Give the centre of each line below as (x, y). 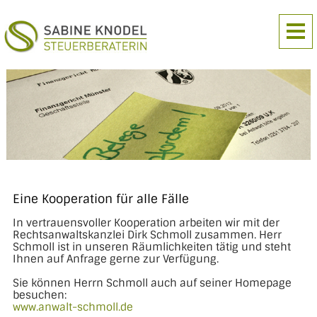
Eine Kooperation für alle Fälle (100, 199)
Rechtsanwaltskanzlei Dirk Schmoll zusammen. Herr (147, 235)
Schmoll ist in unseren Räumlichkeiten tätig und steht (151, 247)
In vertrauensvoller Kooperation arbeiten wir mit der (146, 223)
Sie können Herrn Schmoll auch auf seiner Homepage (152, 283)
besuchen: (39, 295)
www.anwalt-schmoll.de (73, 307)
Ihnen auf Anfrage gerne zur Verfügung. (115, 259)
